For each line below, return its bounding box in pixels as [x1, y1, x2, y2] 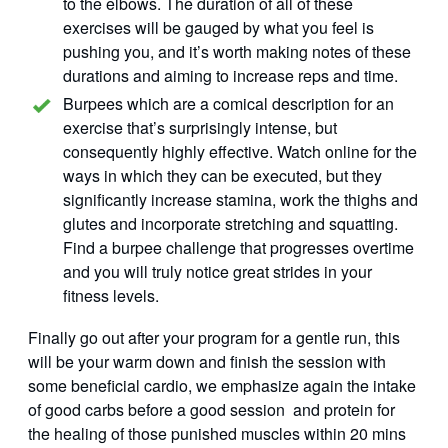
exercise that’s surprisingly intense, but [63, 116, 337, 140]
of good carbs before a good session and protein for [28, 398, 395, 422]
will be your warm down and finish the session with [28, 350, 386, 374]
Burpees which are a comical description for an [63, 92, 394, 116]
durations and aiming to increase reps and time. [63, 64, 398, 88]
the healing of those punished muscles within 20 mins [28, 422, 406, 446]
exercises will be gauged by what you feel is [63, 16, 374, 40]
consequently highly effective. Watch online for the [63, 140, 417, 164]
